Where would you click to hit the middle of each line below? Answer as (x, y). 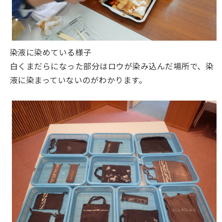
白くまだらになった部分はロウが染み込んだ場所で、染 (112, 66)
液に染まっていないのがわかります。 (79, 80)
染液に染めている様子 (51, 52)
